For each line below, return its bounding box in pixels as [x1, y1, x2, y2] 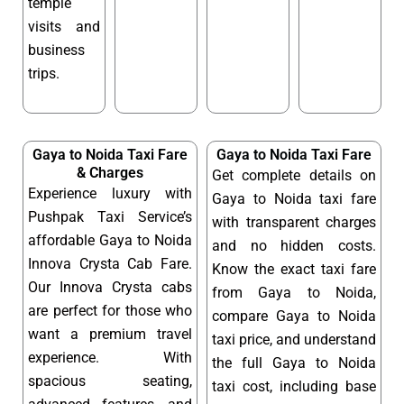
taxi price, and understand [212, 331, 376, 349]
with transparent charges [212, 214, 376, 232]
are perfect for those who [28, 302, 192, 320]
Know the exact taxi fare [212, 261, 376, 279]
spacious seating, [28, 372, 192, 390]
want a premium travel [28, 326, 192, 344]
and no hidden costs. [212, 237, 376, 255]
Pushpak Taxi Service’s [28, 208, 192, 226]
